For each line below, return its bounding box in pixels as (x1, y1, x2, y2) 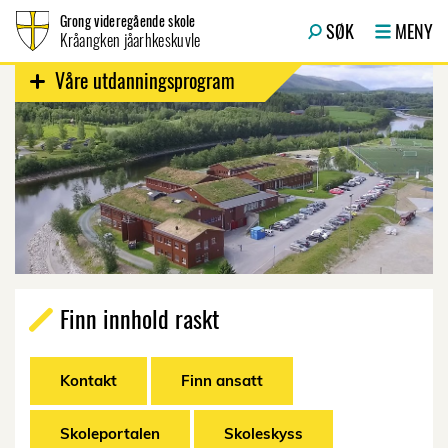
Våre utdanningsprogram (55, 64, 235, 95)
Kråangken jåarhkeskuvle (59, 28, 201, 52)
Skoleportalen (60, 424, 160, 443)
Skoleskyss (224, 424, 303, 443)
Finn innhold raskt (60, 300, 219, 336)
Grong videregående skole (59, 10, 196, 31)
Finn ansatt (181, 371, 263, 390)
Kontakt (60, 371, 117, 390)
